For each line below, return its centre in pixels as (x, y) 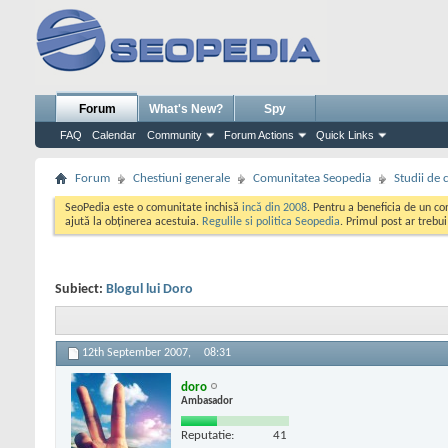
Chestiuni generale (181, 178)
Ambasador (207, 401)
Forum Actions (259, 135)
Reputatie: (207, 435)
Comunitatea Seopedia (312, 178)
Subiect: (80, 289)
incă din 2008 (274, 208)
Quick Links (345, 135)
